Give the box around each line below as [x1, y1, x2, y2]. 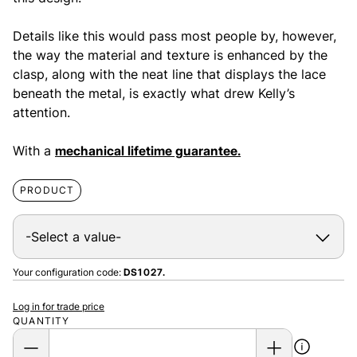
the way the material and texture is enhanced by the [13, 47, 328, 64]
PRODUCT [20, 184, 75, 197]
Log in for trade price [13, 300, 104, 313]
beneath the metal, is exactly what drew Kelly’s [13, 85, 295, 102]
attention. [13, 104, 70, 121]
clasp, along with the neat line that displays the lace [13, 66, 326, 83]
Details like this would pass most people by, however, [13, 28, 336, 45]
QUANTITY [13, 315, 70, 328]
